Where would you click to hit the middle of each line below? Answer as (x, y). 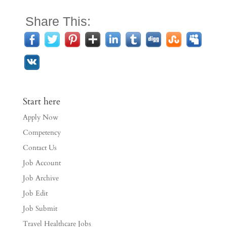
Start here (41, 102)
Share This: (58, 21)
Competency (42, 133)
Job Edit (35, 193)
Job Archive (41, 178)
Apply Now (40, 117)
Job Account (42, 163)
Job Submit (40, 209)
